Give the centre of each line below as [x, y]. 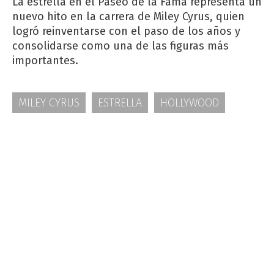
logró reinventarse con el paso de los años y [126, 31]
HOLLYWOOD [190, 102]
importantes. [45, 60]
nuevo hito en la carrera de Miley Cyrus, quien [128, 16]
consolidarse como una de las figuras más [120, 46]
